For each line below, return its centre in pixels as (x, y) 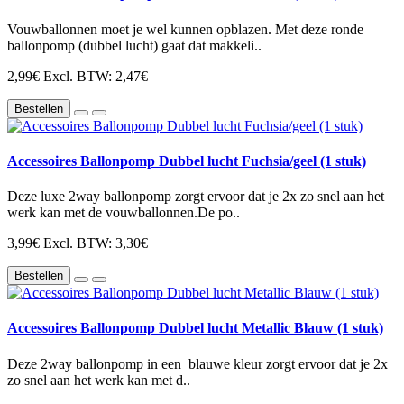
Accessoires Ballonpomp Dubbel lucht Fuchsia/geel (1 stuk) (187, 161)
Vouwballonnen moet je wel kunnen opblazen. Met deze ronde (185, 29)
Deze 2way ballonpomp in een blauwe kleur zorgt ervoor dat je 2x (197, 363)
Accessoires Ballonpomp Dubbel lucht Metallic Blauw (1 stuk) (195, 328)
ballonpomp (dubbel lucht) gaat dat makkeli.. (134, 45)
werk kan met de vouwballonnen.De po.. (124, 213)
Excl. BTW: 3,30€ (96, 243)
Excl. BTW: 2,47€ (96, 76)
